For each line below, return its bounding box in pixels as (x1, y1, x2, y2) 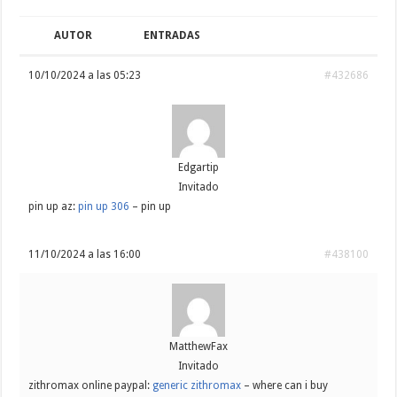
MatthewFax (168, 340, 228, 354)
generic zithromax (152, 379, 242, 393)
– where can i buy (241, 379, 329, 393)
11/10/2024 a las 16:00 (28, 248, 142, 261)
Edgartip (177, 161, 219, 175)
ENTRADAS (144, 29, 201, 43)
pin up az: (28, 200, 79, 214)
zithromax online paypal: (28, 379, 153, 393)
